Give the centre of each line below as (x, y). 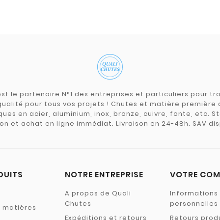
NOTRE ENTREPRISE (104, 175)
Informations (194, 193)
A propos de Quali (98, 193)
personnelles (194, 204)
